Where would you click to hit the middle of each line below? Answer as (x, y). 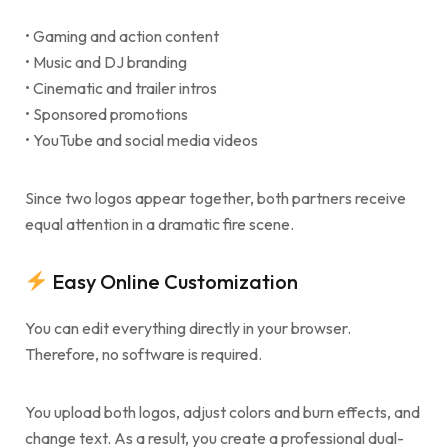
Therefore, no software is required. (143, 354)
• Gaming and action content (122, 36)
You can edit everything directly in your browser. (188, 328)
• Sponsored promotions (106, 114)
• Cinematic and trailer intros (121, 88)
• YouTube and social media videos (141, 140)
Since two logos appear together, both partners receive (215, 198)
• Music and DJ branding (106, 62)
